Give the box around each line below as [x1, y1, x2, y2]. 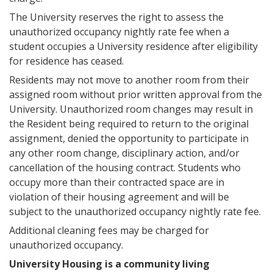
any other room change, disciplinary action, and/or [9, 146, 239, 160]
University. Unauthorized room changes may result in [9, 102, 253, 116]
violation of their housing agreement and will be [9, 190, 229, 204]
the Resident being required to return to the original [9, 117, 249, 130]
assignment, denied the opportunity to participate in [9, 132, 249, 145]
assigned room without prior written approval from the [9, 88, 262, 101]
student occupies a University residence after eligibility [9, 40, 258, 53]
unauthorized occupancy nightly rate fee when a [9, 25, 229, 38]
